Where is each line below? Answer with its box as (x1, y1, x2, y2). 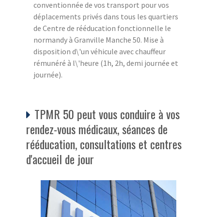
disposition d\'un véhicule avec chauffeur (33, 46, 166, 56)
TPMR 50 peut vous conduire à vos (34, 105, 180, 123)
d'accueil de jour (26, 150, 94, 168)
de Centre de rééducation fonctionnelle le (33, 23, 171, 33)
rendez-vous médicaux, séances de (26, 120, 168, 138)
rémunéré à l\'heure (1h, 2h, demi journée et (33, 58, 178, 68)
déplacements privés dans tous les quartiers (33, 11, 178, 21)
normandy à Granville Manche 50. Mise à (33, 34, 164, 45)
